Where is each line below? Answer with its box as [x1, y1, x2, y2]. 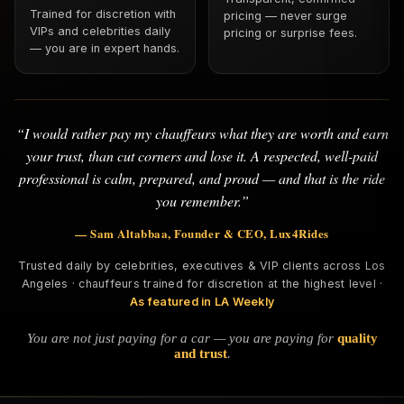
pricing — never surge [224, 8, 347, 23]
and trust [173, 345, 227, 361]
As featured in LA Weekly [130, 294, 274, 308]
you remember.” [155, 190, 249, 210]
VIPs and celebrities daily [30, 23, 170, 38]
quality [336, 330, 378, 345]
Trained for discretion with [30, 6, 176, 21]
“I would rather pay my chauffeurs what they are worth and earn [15, 123, 389, 142]
